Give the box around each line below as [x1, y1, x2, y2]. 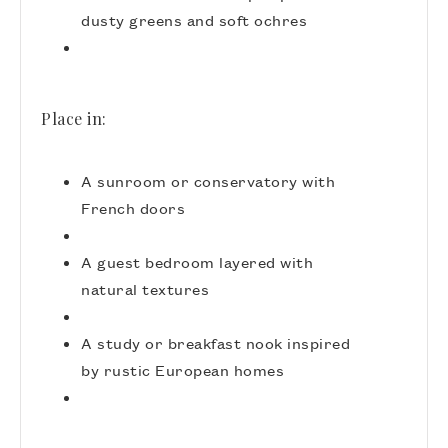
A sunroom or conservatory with [81, 171, 335, 191]
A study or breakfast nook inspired [81, 333, 350, 353]
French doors [81, 198, 185, 218]
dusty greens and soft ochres [81, 10, 307, 30]
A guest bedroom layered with [81, 252, 313, 272]
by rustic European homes [81, 360, 284, 380]
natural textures [81, 279, 209, 299]
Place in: [41, 108, 107, 129]
